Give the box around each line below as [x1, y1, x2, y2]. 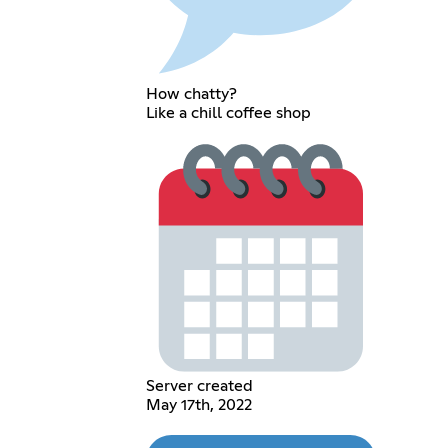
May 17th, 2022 [146, 397, 253, 414]
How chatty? [146, 85, 238, 102]
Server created [146, 378, 254, 395]
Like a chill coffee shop [146, 104, 312, 121]
